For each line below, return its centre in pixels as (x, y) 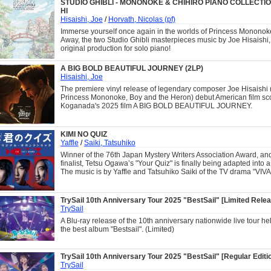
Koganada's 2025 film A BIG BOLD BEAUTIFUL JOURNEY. (156, 106)
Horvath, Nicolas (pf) (142, 19)
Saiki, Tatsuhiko (109, 143)
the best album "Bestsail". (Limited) (117, 229)
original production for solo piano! (115, 48)
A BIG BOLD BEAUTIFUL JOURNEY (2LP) (132, 68)
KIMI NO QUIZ (83, 134)
